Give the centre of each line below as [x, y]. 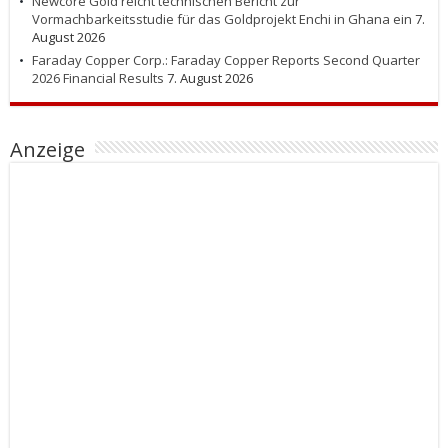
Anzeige [47, 150]
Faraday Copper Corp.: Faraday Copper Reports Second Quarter [226, 60]
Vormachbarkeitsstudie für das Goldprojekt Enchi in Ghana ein [222, 19]
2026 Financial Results [98, 78]
